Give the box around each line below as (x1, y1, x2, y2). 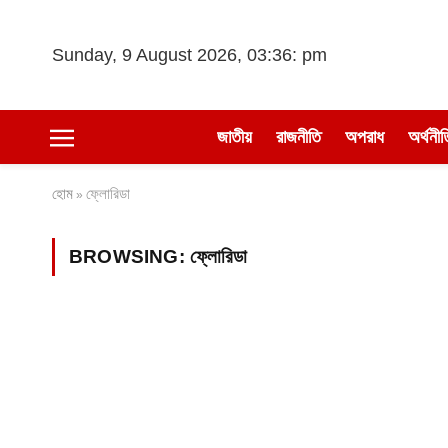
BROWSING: (69, 246, 190, 267)
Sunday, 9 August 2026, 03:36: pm (52, 44, 327, 65)
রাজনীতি (275, 127, 321, 147)
